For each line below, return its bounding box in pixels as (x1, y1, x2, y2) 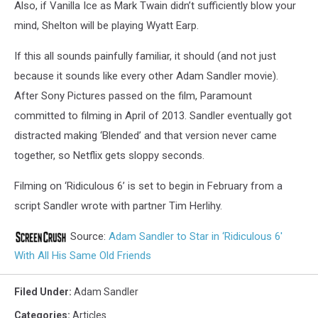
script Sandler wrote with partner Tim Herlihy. (14, 199, 222, 212)
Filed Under (14, 285, 69, 297)
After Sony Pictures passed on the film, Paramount (14, 89, 252, 102)
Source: (67, 229, 109, 243)
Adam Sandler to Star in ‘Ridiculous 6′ (109, 229, 283, 243)
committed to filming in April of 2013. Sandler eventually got (14, 109, 292, 122)
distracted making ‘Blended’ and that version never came (14, 128, 277, 142)
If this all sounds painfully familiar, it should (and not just (14, 49, 276, 62)
